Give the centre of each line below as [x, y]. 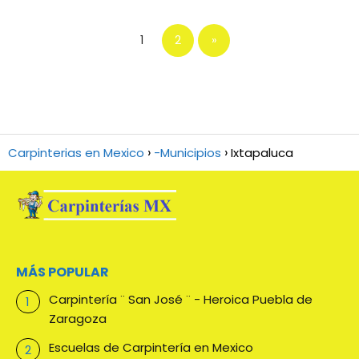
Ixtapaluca [262, 152]
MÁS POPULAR [63, 272]
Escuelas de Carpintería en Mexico [151, 347]
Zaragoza [77, 318]
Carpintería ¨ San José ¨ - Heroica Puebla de [180, 299]
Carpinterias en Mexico [76, 152]
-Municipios [188, 152]
